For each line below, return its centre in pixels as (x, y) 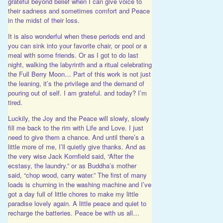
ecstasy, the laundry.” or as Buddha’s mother (72, 166)
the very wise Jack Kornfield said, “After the (71, 156)
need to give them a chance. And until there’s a (76, 137)
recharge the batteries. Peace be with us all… (73, 213)
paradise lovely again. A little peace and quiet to (77, 204)
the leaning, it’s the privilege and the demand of (76, 84)
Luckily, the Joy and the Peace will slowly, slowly (78, 118)
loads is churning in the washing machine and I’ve (79, 185)
